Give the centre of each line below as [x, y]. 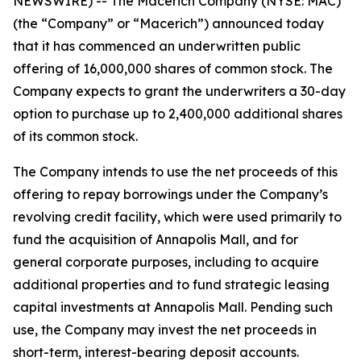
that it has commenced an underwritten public [157, 46]
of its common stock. [75, 136]
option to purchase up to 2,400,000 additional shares [178, 114]
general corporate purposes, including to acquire [166, 262]
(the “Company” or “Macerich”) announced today [168, 23]
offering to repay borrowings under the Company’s [170, 194]
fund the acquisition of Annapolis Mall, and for [156, 239]
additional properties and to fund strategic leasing [171, 284]
